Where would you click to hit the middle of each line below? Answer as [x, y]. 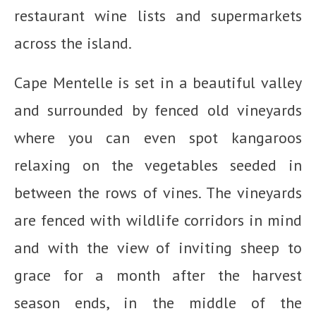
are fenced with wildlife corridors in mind [158, 220]
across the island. [73, 43]
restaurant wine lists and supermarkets [158, 16]
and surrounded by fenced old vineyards [158, 110]
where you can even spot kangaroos [158, 138]
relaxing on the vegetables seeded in [158, 165]
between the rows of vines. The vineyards [158, 193]
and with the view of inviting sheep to [158, 248]
